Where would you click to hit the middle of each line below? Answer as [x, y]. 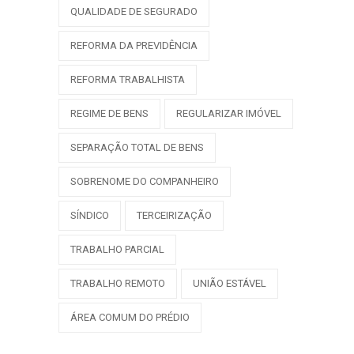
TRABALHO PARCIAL [117, 249]
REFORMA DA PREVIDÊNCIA [134, 45]
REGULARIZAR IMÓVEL [229, 113]
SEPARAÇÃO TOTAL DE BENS [137, 147]
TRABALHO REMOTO [118, 283]
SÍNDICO [90, 215]
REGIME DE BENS [109, 113]
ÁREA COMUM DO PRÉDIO [130, 317]
